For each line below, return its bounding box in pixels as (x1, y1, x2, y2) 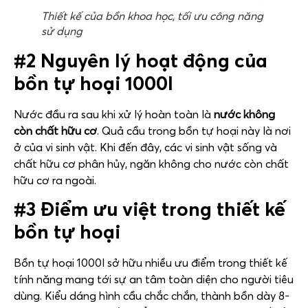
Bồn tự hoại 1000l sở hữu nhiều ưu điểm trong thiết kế (14, 255, 287, 269)
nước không (214, 107, 275, 121)
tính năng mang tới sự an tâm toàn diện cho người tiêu (14, 272, 294, 286)
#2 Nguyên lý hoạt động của (14, 48, 267, 72)
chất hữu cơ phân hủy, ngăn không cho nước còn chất (14, 156, 289, 170)
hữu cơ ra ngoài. (14, 173, 96, 187)
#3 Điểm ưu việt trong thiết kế (14, 197, 285, 221)
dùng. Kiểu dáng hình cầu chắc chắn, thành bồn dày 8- (14, 288, 289, 302)
